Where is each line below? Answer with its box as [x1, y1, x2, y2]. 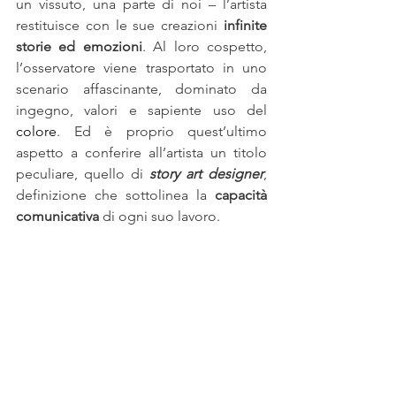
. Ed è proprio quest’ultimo [57, 123, 267, 140]
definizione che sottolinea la [16, 187, 215, 203]
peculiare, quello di [16, 165, 149, 182]
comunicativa [16, 208, 99, 225]
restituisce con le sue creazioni [16, 17, 224, 34]
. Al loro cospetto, [141, 38, 268, 55]
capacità [215, 187, 267, 203]
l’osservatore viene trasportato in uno [16, 59, 267, 76]
